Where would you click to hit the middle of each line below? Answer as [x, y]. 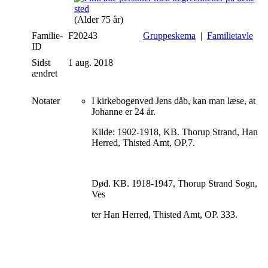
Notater [47, 100]
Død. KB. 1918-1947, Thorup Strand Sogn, [174, 183]
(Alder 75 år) [99, 19]
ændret [45, 73]
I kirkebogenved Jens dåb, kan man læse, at [173, 100]
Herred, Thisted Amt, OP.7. [143, 142]
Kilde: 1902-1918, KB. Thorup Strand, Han [175, 132]
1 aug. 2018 [92, 62]
